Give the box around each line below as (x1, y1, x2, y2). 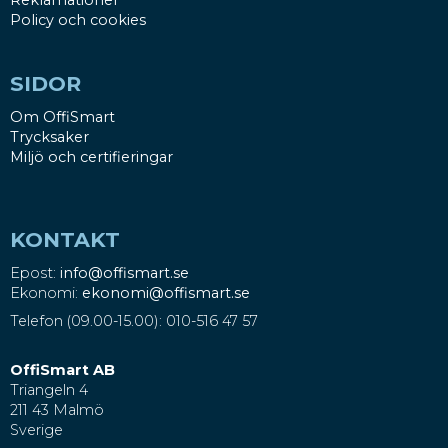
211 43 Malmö (10, 401, 104, 420)
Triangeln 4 (10, 381, 92, 400)
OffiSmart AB (10, 361, 115, 380)
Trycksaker (10, 127, 89, 146)
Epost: (10, 263, 60, 282)
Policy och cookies (10, 11, 146, 30)
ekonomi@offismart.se (82, 283, 250, 302)
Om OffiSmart (10, 107, 115, 126)
